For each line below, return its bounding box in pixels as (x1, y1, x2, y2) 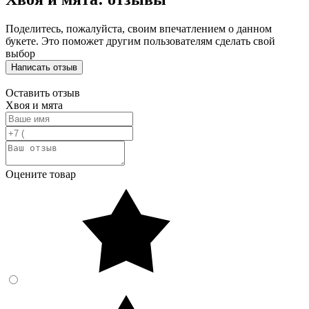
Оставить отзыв (6, 87, 80, 99)
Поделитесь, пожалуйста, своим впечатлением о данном (6, 23, 272, 34)
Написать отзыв (11, 62, 77, 72)
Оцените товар (6, 168, 76, 180)
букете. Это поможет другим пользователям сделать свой (6, 35, 275, 47)
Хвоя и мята (6, 99, 63, 111)
